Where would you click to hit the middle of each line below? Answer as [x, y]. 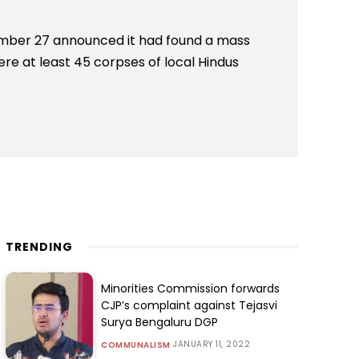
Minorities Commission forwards [191, 289]
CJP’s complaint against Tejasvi [190, 306]
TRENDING [39, 246]
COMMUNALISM [136, 345]
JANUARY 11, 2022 [212, 345]
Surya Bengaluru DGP [160, 323]
